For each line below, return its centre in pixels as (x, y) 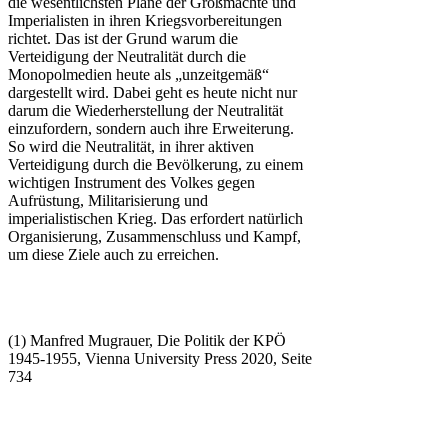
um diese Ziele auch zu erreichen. (113, 255)
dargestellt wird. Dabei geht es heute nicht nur (152, 93)
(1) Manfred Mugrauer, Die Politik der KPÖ (147, 341)
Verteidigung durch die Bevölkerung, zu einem (155, 165)
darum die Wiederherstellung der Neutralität (145, 111)
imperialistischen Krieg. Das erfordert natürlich (155, 219)
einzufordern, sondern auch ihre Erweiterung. (151, 129)
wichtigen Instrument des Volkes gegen (131, 183)
